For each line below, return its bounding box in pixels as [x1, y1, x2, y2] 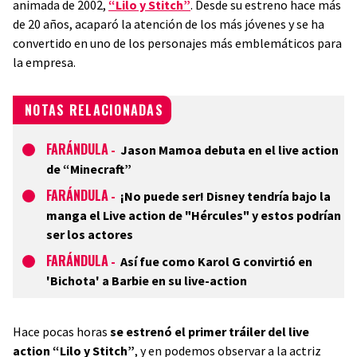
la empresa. [13, 54, 76, 70]
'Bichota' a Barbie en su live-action [46, 273, 247, 288]
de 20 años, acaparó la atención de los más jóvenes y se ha [13, 16, 324, 32]
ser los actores [46, 226, 133, 242]
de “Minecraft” [46, 161, 131, 177]
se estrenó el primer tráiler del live [110, 324, 309, 339]
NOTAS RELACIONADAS [25, 100, 164, 120]
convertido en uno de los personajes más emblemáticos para [13, 35, 342, 51]
